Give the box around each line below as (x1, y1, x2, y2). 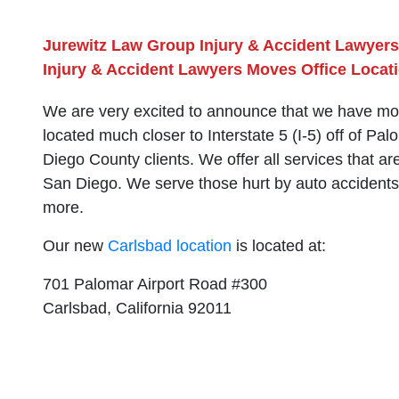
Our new (43, 237, 108, 255)
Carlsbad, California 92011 (43, 299, 232, 317)
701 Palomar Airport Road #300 (43, 275, 267, 293)
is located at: (232, 237, 326, 255)
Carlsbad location (108, 237, 232, 255)
